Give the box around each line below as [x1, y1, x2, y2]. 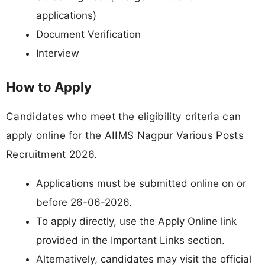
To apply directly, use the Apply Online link [36, 215, 237, 228]
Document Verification [36, 28, 141, 40]
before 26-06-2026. [36, 196, 132, 209]
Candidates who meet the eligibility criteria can [6, 110, 241, 123]
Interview [36, 47, 79, 59]
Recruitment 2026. [6, 148, 98, 161]
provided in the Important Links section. [36, 234, 225, 247]
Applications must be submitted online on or [36, 177, 246, 190]
